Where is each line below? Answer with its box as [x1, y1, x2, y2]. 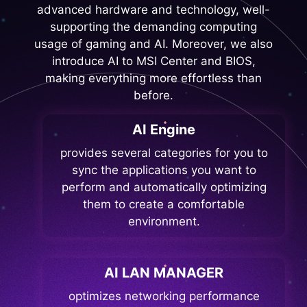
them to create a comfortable [83, 197, 245, 211]
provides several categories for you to [60, 145, 268, 160]
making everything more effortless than [45, 71, 262, 85]
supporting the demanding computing [50, 19, 257, 34]
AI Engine [132, 121, 195, 138]
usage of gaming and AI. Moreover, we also [34, 36, 273, 51]
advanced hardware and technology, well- [37, 2, 270, 16]
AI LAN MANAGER [104, 264, 223, 281]
